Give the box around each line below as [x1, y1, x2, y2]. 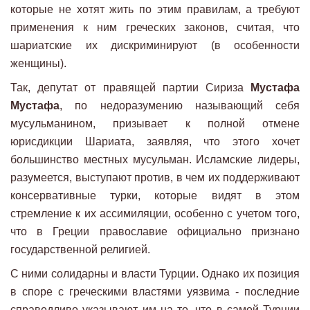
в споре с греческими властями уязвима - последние [10, 285, 300, 298]
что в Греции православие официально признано [10, 225, 300, 237]
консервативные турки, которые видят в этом [10, 189, 300, 201]
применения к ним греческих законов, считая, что [10, 21, 300, 33]
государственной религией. [10, 243, 150, 255]
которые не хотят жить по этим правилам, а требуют [10, 3, 300, 15]
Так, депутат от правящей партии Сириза [10, 81, 250, 93]
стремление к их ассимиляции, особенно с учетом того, [10, 207, 300, 219]
